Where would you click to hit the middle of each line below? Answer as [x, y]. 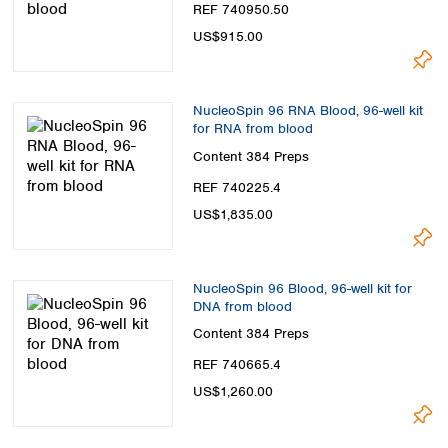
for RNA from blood [253, 129]
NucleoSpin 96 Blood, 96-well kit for [302, 288]
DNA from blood [242, 306]
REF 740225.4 [237, 187]
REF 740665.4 [237, 365]
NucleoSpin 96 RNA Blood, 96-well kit [308, 111]
